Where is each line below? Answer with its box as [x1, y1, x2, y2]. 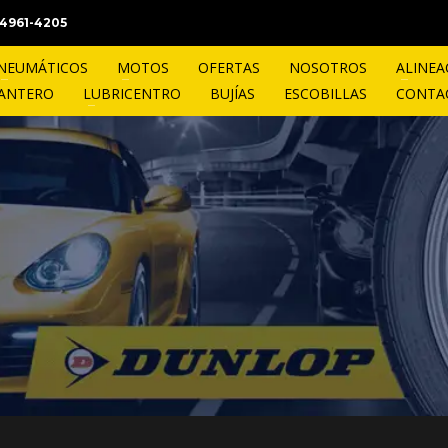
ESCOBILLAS [283, 84, 367, 103]
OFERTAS [197, 58, 260, 77]
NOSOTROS [288, 58, 367, 77]
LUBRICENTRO [82, 84, 181, 103]
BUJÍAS [209, 84, 255, 103]
